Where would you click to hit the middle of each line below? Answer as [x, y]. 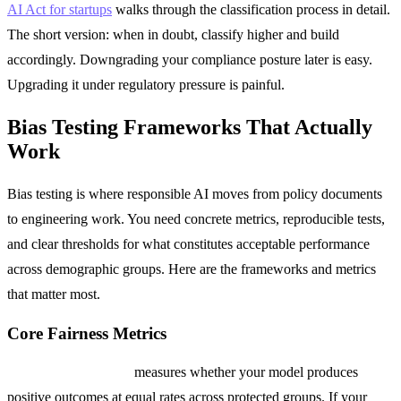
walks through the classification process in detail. [251, 10]
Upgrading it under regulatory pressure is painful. [146, 85]
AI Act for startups [60, 10]
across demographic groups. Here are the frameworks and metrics [192, 269]
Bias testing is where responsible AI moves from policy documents [195, 194]
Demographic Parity [69, 372]
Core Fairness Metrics [87, 333]
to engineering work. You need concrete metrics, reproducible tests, [196, 219]
